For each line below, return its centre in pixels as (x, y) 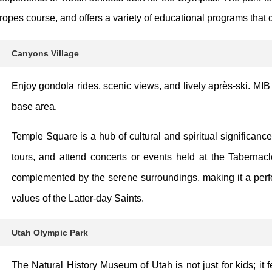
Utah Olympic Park (49, 232)
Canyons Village (45, 53)
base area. (34, 106)
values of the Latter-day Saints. (77, 198)
